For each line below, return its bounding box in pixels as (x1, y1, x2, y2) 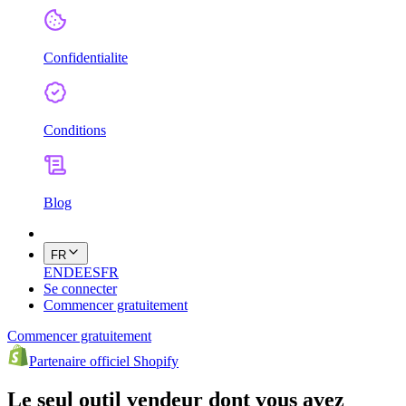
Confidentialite (43, 50, 128, 66)
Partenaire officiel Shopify (29, 353, 179, 370)
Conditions (43, 122, 106, 139)
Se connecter (43, 281, 117, 297)
